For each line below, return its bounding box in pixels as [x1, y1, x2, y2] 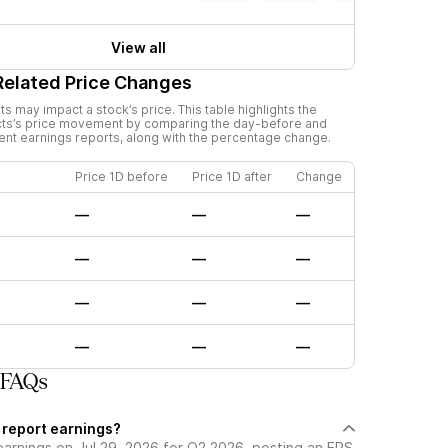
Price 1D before [75, 169, 168, 184]
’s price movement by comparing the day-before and [13, 116, 327, 131]
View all [111, 38, 166, 56]
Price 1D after [192, 169, 272, 184]
